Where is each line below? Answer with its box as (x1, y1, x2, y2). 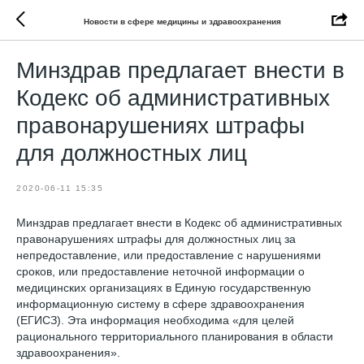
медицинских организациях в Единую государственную (16, 281, 311, 294)
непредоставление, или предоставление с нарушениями (16, 249, 321, 262)
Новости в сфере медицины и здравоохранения (83, 16, 281, 26)
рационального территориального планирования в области (16, 330, 333, 343)
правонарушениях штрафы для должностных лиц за (16, 232, 296, 245)
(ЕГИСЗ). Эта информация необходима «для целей (16, 314, 294, 327)
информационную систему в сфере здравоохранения (16, 297, 305, 310)
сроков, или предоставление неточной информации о (16, 265, 305, 278)
